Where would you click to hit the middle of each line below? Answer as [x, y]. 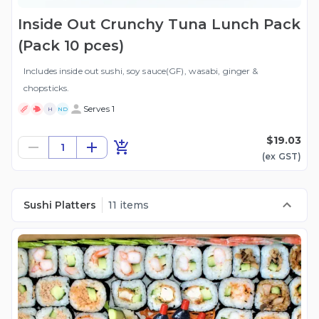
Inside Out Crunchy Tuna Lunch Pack [159, 25]
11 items [129, 205]
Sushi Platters [60, 205]
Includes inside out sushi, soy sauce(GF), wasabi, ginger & [141, 71]
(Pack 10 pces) [71, 46]
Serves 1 [99, 109]
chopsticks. [47, 88]
